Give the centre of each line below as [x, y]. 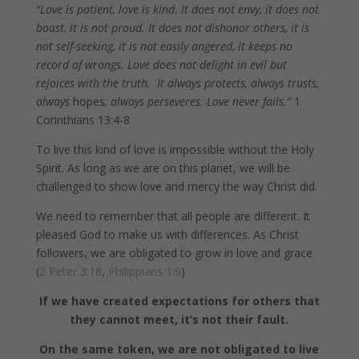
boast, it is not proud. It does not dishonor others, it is [172, 27]
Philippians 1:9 [144, 271]
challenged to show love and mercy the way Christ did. [176, 186]
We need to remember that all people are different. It [173, 216]
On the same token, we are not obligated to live [179, 349]
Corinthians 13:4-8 [83, 119]
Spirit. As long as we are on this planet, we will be [163, 167]
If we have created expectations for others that [179, 301]
